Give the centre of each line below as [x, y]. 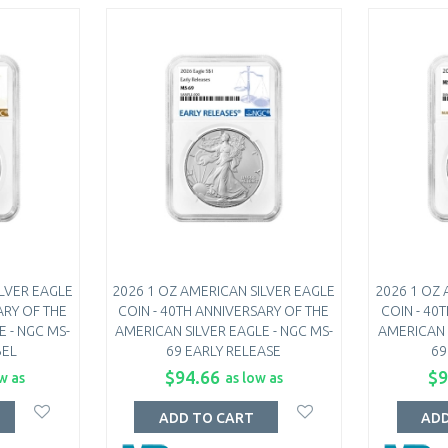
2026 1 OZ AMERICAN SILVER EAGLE [224, 290]
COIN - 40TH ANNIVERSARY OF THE [224, 310]
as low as [253, 377]
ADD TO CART [206, 418]
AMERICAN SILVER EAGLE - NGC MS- [223, 330]
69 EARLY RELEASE [224, 350]
